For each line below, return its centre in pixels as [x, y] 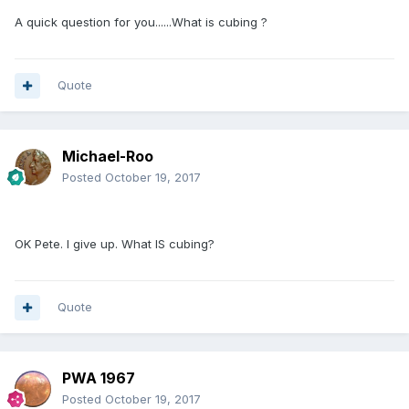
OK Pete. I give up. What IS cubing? [115, 244]
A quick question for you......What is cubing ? [141, 22]
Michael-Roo [108, 157]
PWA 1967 [99, 378]
